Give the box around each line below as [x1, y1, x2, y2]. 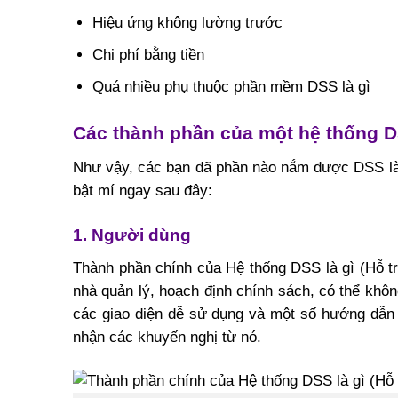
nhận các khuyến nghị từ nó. [73, 329, 261, 346]
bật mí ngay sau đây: [73, 182, 212, 200]
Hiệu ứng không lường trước [92, 13, 283, 31]
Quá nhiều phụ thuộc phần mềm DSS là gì [92, 77, 370, 95]
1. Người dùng [73, 226, 191, 244]
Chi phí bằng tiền [92, 45, 204, 63]
